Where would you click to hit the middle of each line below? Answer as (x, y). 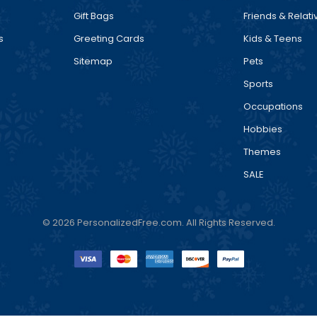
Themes (262, 151)
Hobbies (263, 129)
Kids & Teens (273, 38)
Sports (258, 83)
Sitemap (93, 61)
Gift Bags (94, 16)
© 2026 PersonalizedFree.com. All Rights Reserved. (158, 222)
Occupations (273, 106)
